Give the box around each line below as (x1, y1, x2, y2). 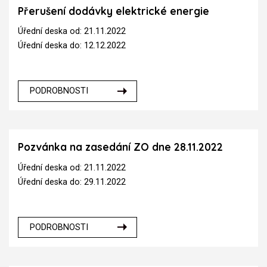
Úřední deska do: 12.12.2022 (18, 41, 126, 51)
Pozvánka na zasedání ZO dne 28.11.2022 (18, 141, 223, 154)
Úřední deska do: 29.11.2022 (18, 176, 126, 187)
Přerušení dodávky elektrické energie (18, 4, 209, 17)
